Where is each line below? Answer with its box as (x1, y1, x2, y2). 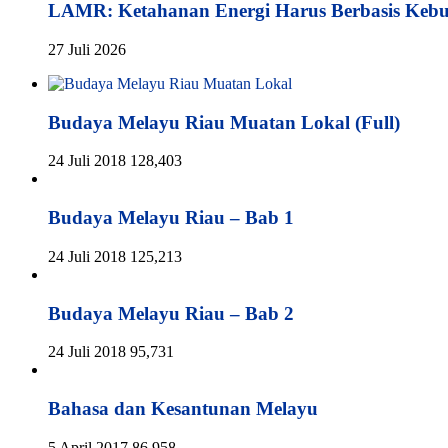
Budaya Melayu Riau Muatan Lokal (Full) (48, 111, 400, 133)
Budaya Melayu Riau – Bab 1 (48, 207, 294, 229)
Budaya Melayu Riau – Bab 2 (48, 302, 294, 324)
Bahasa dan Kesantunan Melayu (48, 397, 318, 419)
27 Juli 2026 (48, 40, 126, 58)
